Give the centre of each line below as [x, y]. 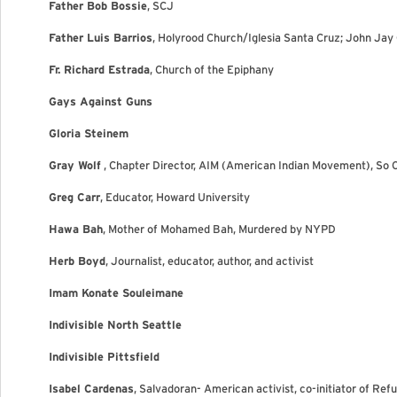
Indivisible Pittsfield [104, 357]
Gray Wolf [75, 165]
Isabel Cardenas [91, 389]
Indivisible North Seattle [115, 325]
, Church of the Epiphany [212, 70]
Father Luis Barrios [101, 38]
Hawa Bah [76, 229]
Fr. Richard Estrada [99, 70]
